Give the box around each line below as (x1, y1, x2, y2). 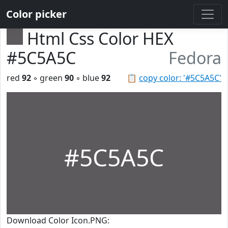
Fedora (168, 47, 221, 69)
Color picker (6, 7, 67, 21)
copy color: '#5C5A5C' (139, 72, 221, 83)
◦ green (31, 72, 65, 83)
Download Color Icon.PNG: (7, 215, 109, 226)
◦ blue (74, 72, 101, 83)
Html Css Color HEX (27, 27, 174, 49)
